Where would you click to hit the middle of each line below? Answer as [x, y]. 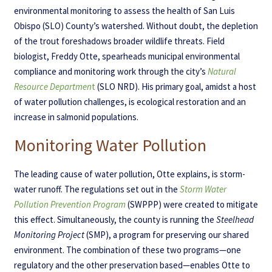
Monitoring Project [49, 235]
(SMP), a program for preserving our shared [166, 235]
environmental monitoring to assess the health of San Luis [124, 11]
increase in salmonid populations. [76, 117]
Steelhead [235, 220]
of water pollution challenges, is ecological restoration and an [130, 102]
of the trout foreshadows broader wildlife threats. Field [119, 41]
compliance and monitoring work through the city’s [110, 72]
